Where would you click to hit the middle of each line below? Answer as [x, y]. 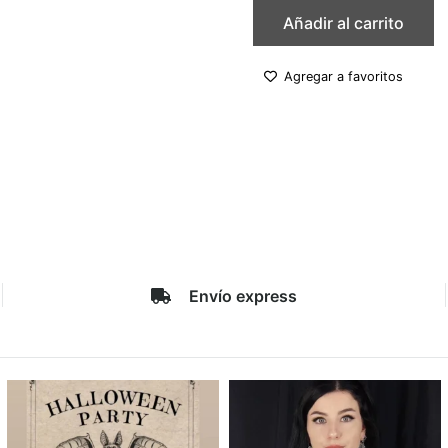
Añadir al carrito [344, 23]
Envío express [243, 295]
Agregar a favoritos [344, 76]
